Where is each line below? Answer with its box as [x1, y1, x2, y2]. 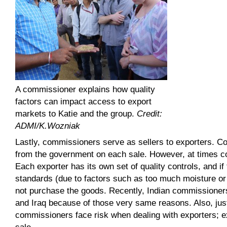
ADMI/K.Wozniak [15, 121, 81, 131]
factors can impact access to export [15, 96, 152, 106]
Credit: [137, 108, 163, 119]
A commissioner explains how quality [15, 84, 156, 94]
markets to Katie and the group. [15, 108, 137, 119]
